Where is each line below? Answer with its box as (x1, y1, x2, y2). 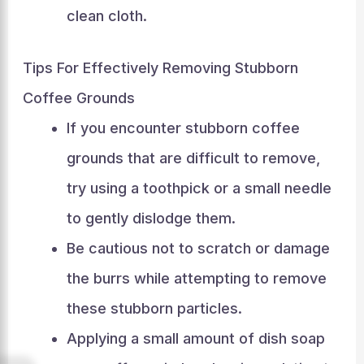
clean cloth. (66, 7, 147, 24)
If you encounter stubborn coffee (66, 119, 300, 136)
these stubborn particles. (66, 300, 242, 317)
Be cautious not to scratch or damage (66, 240, 330, 257)
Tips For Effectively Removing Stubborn (22, 59, 298, 76)
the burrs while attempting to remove (66, 270, 327, 287)
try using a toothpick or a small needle (66, 180, 331, 197)
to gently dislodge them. (66, 210, 236, 227)
